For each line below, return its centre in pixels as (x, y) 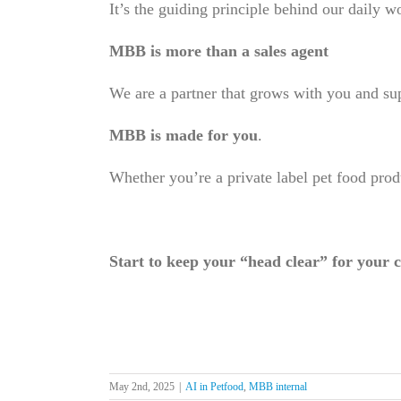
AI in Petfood (214, 386)
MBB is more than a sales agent (218, 51)
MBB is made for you (183, 135)
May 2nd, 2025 (142, 386)
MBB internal (278, 386)
